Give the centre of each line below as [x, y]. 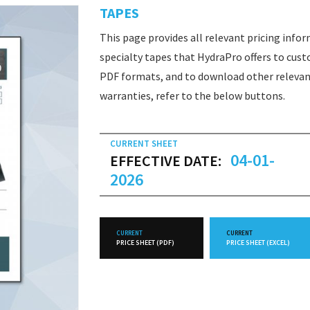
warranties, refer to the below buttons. [192, 95]
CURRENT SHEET [144, 144]
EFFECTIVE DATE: [166, 161]
